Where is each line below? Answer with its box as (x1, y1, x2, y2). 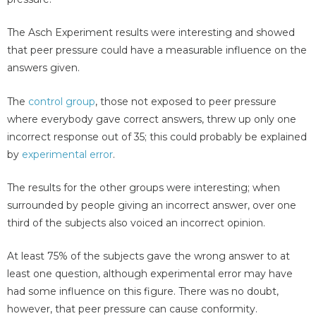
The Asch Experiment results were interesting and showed (7, 26, 295, 39)
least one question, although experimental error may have (7, 267, 293, 281)
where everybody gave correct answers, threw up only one (7, 112, 296, 126)
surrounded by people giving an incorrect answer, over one (7, 198, 296, 212)
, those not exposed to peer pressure (95, 95, 276, 108)
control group (28, 95, 95, 108)
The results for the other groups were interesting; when (7, 181, 280, 194)
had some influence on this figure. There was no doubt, (7, 285, 279, 298)
